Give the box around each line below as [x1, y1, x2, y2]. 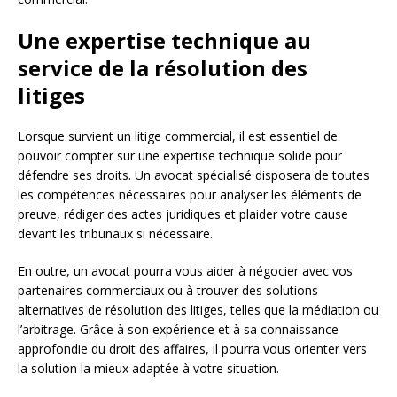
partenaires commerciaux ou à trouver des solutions [18, 281, 318, 299]
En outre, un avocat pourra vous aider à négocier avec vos [18, 261, 353, 279]
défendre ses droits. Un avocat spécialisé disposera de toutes [18, 166, 370, 183]
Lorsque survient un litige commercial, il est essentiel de [18, 127, 338, 144]
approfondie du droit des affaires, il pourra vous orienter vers [18, 339, 367, 357]
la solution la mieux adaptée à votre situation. [18, 359, 279, 377]
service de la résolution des [18, 52, 307, 82]
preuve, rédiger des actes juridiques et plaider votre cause [18, 205, 348, 222]
